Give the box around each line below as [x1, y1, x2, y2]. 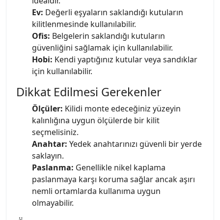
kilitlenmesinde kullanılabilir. [32, 18, 136, 29]
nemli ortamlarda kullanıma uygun [32, 185, 161, 196]
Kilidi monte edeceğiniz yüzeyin [63, 103, 181, 114]
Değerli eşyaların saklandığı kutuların [43, 6, 183, 18]
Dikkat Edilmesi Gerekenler [16, 83, 162, 100]
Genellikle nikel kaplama [74, 162, 165, 173]
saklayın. [32, 150, 64, 161]
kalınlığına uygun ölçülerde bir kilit [32, 114, 160, 126]
